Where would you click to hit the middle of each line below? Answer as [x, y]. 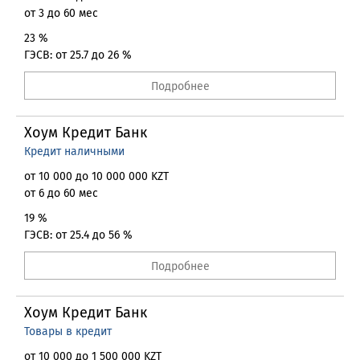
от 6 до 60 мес [61, 193]
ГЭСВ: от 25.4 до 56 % [78, 235]
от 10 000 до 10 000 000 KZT [96, 176]
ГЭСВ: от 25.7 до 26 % [78, 55]
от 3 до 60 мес [61, 13]
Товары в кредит [68, 331]
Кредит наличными [74, 151]
